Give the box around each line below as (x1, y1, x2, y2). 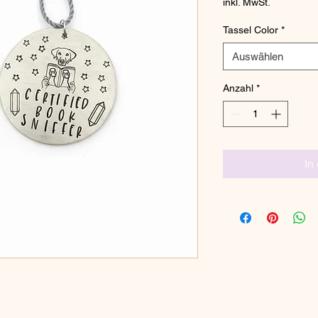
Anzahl (223, 82, 253, 94)
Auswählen (232, 50, 283, 62)
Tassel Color (223, 24, 278, 35)
